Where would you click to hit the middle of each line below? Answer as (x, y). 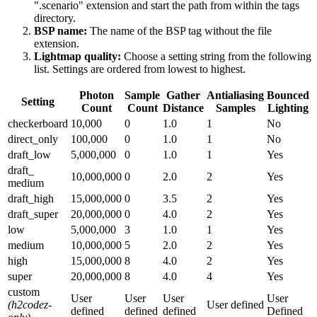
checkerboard (38, 124)
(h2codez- (30, 305)
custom (24, 292)
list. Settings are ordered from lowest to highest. (140, 69)
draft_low (29, 155)
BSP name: (60, 31)
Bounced (288, 96)
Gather (183, 96)
